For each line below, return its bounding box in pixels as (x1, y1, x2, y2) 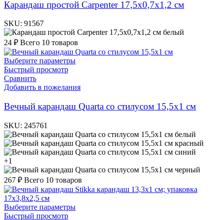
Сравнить (4, 74, 36, 83)
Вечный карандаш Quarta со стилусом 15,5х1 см (4, 101, 196, 112)
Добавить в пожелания (4, 83, 81, 92)
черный (175, 165, 200, 174)
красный (175, 138, 204, 147)
